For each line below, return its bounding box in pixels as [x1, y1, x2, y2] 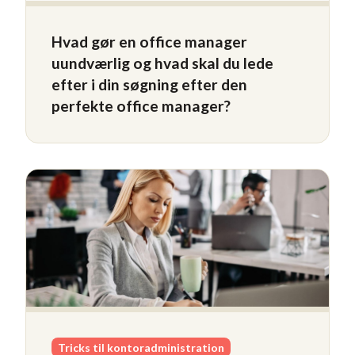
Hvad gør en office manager [52, 32, 247, 51]
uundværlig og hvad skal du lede [52, 53, 273, 72]
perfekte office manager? [52, 96, 231, 115]
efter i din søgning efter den [52, 74, 247, 94]
